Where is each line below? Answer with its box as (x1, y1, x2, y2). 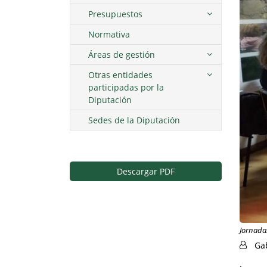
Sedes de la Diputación (88, 114, 180, 126)
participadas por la (88, 82, 164, 94)
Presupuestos (88, 8, 142, 20)
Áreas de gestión (88, 49, 155, 61)
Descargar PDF (117, 166, 175, 178)
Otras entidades (88, 69, 153, 81)
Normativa (88, 29, 130, 41)
